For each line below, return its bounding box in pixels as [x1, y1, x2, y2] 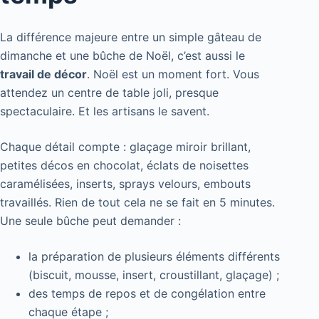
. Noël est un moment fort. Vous [87, 66, 259, 81]
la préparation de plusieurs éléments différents [28, 249, 280, 263]
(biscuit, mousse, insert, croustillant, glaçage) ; [28, 267, 279, 282]
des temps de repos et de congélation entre [28, 286, 266, 300]
